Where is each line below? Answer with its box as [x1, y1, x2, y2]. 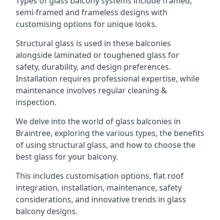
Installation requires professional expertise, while [16, 73, 199, 84]
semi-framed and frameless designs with [16, 7, 167, 18]
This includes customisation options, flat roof [16, 170, 184, 181]
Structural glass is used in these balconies [16, 38, 171, 49]
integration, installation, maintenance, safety [16, 182, 182, 193]
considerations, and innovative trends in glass [16, 194, 186, 205]
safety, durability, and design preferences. [16, 61, 171, 72]
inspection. [16, 97, 56, 108]
